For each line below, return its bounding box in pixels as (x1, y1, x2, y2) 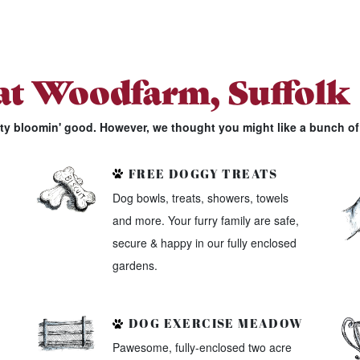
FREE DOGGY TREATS (125, 165, 278, 182)
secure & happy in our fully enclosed (112, 234, 297, 251)
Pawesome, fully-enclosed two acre (112, 339, 292, 356)
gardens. (112, 256, 157, 273)
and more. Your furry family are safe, (112, 211, 299, 228)
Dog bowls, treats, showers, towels (112, 189, 288, 206)
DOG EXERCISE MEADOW (125, 315, 304, 332)
